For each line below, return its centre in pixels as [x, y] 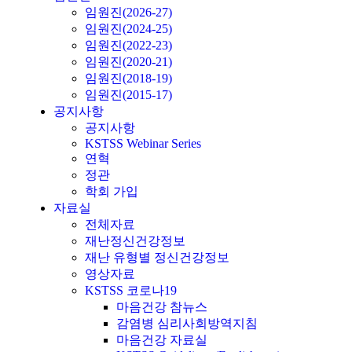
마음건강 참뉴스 [162, 307]
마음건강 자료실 [162, 340]
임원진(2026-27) [128, 13]
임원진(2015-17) [128, 95]
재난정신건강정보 [135, 241]
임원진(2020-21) [128, 62]
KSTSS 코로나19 [131, 291]
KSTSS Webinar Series [143, 144]
